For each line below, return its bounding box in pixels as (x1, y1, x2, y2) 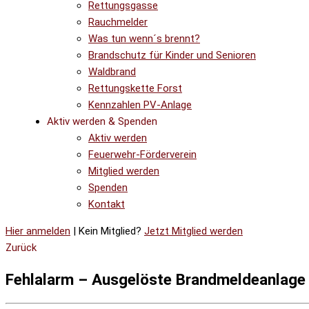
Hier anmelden (6, 225, 70, 237)
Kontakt (88, 198, 125, 210)
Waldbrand (88, 66, 136, 78)
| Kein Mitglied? (70, 225, 144, 237)
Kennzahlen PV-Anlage (88, 99, 192, 111)
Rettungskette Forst (88, 82, 182, 94)
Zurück (6, 241, 37, 254)
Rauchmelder (88, 16, 148, 28)
